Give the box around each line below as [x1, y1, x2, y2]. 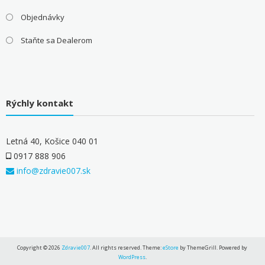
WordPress [118, 253, 146, 261]
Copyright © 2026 [17, 243, 62, 251]
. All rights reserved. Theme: [90, 243, 163, 251]
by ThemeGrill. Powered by [179, 243, 248, 251]
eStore [163, 243, 179, 251]
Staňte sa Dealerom [20, 34, 92, 46]
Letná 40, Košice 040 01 [5, 135, 98, 147]
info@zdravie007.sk [14, 165, 91, 177]
